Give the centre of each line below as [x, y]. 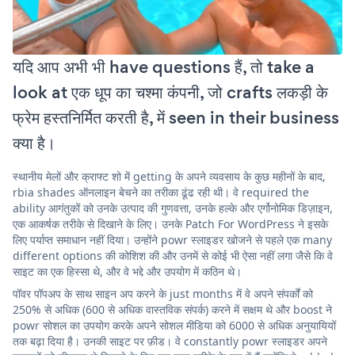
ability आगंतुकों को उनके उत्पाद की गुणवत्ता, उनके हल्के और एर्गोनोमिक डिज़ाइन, [173, 208]
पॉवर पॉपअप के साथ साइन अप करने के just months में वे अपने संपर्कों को [163, 293]
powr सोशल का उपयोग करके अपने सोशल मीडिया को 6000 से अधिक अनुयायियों [174, 325]
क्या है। [34, 143]
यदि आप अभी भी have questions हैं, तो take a [164, 67]
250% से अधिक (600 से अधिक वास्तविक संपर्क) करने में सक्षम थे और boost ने [172, 309]
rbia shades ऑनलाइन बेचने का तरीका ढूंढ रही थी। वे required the [161, 192]
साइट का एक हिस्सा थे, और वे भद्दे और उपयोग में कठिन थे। [127, 271]
